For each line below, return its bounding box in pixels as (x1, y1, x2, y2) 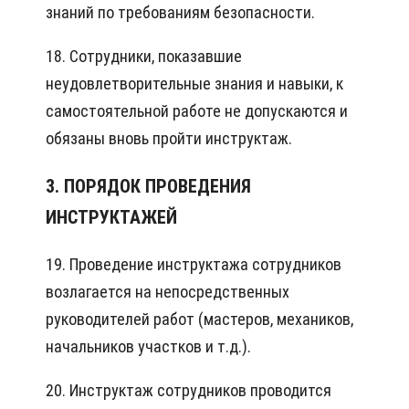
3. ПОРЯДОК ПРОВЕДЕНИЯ (46, 175, 251, 198)
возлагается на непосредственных (46, 282, 289, 302)
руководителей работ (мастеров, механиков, (46, 309, 353, 330)
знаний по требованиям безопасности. (46, 3, 315, 23)
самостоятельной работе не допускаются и (46, 101, 348, 121)
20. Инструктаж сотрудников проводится (46, 381, 331, 401)
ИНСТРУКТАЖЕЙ (46, 206, 177, 229)
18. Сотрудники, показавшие (46, 47, 242, 67)
